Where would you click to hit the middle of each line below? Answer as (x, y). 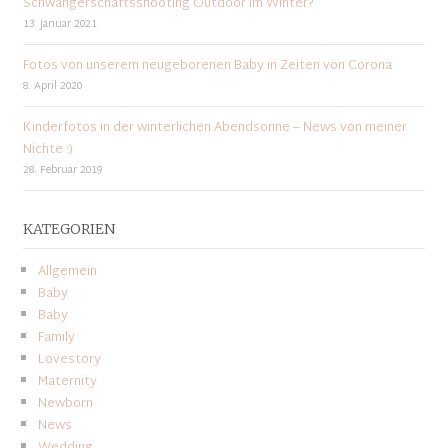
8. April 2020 (52, 87)
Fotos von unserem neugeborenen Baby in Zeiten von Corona (207, 66)
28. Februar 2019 (62, 171)
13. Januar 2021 (59, 25)
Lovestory (69, 359)
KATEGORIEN (68, 229)
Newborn (65, 403)
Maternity (67, 381)
